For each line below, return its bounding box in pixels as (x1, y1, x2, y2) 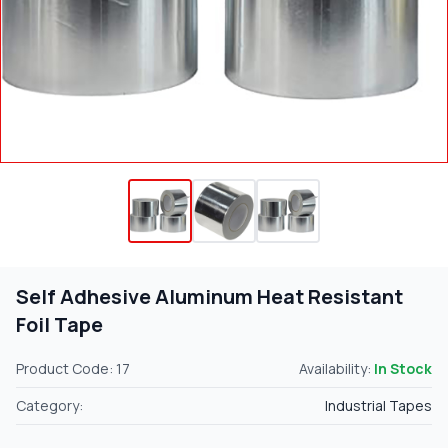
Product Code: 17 (16, 359, 130, 379)
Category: (16, 396, 83, 416)
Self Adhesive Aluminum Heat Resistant (16, 283, 403, 311)
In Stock (374, 359, 432, 379)
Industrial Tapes (325, 396, 432, 416)
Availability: (299, 359, 374, 379)
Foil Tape (16, 311, 103, 339)
